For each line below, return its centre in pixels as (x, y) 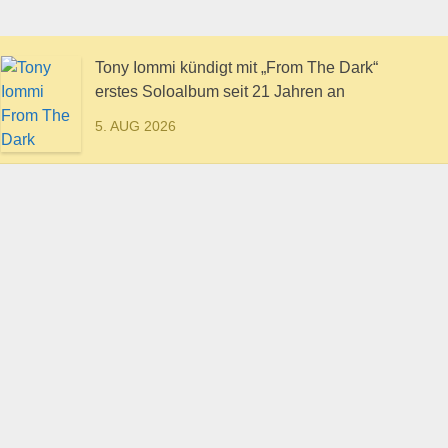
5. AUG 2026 (135, 126)
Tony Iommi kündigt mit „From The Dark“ (236, 68)
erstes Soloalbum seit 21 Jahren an (220, 92)
